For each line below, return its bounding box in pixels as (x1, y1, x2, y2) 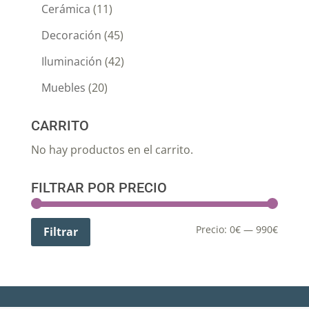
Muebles (41, 79, 86, 95)
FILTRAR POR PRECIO (30, 179, 167, 196)
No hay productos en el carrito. (30, 141, 193, 157)
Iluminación (41, 53, 102, 69)
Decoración (41, 27, 101, 43)
